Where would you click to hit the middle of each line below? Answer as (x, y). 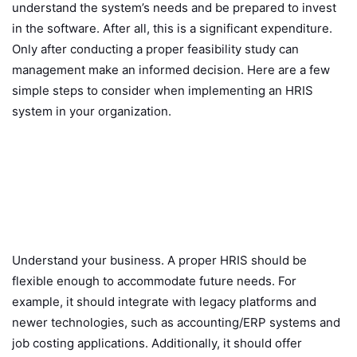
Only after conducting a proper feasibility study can (155, 49)
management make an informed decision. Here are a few (171, 70)
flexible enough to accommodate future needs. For (154, 281)
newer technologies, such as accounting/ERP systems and (176, 323)
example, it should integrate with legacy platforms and (164, 302)
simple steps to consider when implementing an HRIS (163, 91)
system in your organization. (92, 112)
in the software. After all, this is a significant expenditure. (172, 29)
